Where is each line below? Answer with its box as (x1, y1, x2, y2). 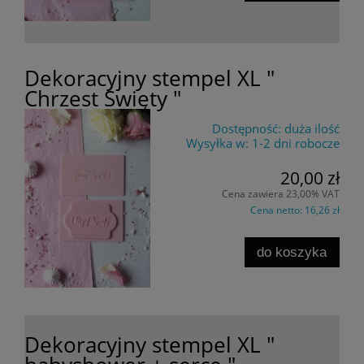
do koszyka (257, 244, 327, 261)
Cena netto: (250, 202, 305, 217)
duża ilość (284, 120, 340, 137)
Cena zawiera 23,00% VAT (222, 186, 340, 201)
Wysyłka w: (186, 135, 249, 152)
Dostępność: (212, 120, 281, 137)
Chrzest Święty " (24, 84, 181, 113)
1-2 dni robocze (252, 135, 340, 152)
